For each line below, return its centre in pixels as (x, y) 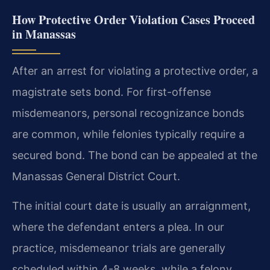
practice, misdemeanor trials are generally (119, 248)
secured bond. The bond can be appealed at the (135, 155)
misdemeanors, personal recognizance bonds (128, 113)
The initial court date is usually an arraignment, (131, 206)
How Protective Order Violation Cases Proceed (133, 19)
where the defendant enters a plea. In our (118, 227)
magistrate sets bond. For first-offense (111, 92)
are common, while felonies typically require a (128, 134)
